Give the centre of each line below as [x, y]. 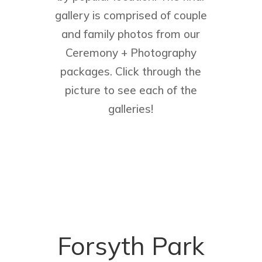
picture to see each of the [131, 90]
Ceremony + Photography [131, 53]
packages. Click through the [131, 72]
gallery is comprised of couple [131, 15]
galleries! [131, 109]
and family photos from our [131, 34]
